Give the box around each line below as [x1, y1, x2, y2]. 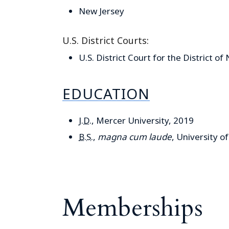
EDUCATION [62, 84, 150, 104]
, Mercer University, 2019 [91, 114, 194, 127]
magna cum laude [98, 131, 172, 143]
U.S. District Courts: [62, 34, 149, 47]
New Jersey [79, 5, 124, 17]
